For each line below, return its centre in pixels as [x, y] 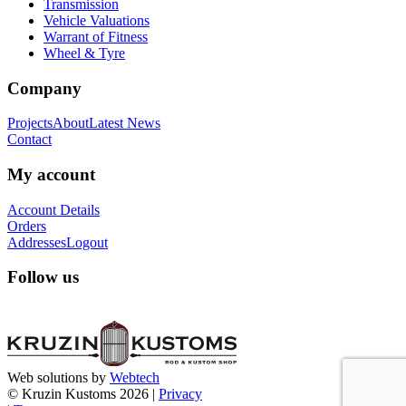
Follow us [43, 277]
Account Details [53, 209]
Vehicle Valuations [97, 20]
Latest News [125, 123]
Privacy [180, 394]
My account [51, 175]
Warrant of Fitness [96, 36]
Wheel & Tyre [84, 53]
